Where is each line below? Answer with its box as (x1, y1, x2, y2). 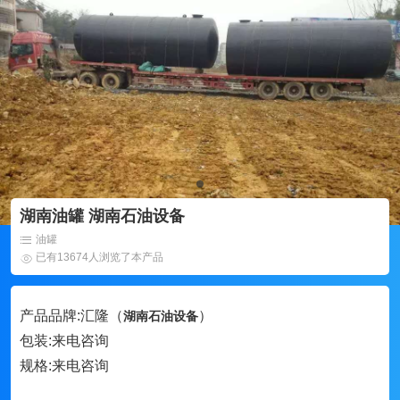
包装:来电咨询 (20, 333, 109, 348)
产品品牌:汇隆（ (20, 308, 123, 323)
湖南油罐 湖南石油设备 (20, 207, 185, 225)
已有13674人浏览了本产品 (36, 251, 163, 263)
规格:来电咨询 (20, 358, 109, 373)
